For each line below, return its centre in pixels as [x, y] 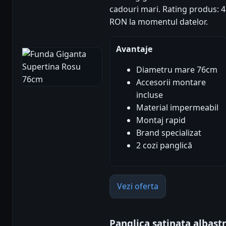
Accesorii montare [171, 82]
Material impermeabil [177, 108]
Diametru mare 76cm [177, 70]
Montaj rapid [161, 120]
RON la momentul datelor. [159, 22]
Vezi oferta [138, 186]
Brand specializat [169, 133]
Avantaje [134, 49]
